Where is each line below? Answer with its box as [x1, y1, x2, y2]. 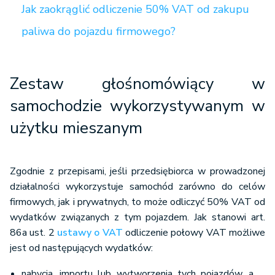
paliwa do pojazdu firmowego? [21, 24, 176, 39]
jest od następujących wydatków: [10, 241, 153, 255]
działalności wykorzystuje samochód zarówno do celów [10, 180, 265, 193]
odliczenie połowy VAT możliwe [122, 226, 266, 239]
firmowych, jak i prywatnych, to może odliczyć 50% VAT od [10, 195, 265, 209]
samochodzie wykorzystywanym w [10, 95, 265, 117]
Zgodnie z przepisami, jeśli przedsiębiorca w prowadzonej [10, 165, 265, 178]
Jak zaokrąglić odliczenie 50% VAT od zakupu [21, 2, 249, 17]
